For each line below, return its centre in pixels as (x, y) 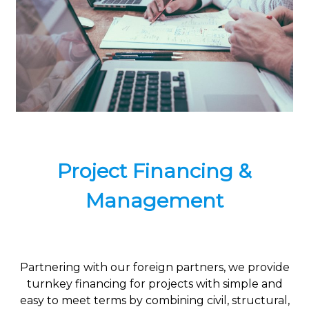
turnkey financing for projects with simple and (154, 284)
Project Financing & (154, 171)
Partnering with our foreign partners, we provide (154, 268)
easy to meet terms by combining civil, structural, (154, 301)
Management (154, 201)
